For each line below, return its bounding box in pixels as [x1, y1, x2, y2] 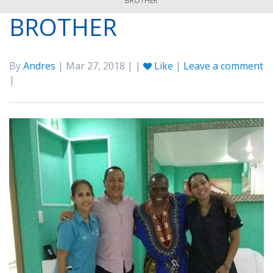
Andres [23, 59, 55, 73]
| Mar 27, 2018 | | [55, 59, 143, 73]
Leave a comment [183, 59, 263, 73]
